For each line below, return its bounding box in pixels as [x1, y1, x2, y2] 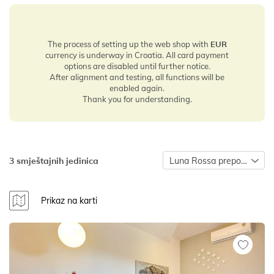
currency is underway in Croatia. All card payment [45, 50, 229, 60]
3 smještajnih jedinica [9, 155, 98, 166]
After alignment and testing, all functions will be [50, 72, 224, 82]
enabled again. [109, 83, 165, 93]
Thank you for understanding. [82, 94, 192, 104]
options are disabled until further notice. [64, 61, 210, 71]
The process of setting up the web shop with [47, 39, 210, 49]
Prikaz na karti [41, 194, 97, 206]
